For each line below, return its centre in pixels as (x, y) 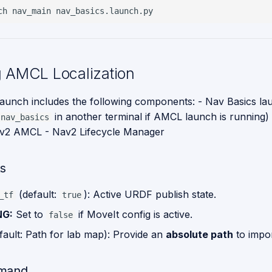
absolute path (199, 234)
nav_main (32, 11)
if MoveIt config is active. (134, 214)
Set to (29, 214)
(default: (38, 194)
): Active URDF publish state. (150, 194)
